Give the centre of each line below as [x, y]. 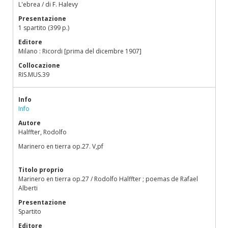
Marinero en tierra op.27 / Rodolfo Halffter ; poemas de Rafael [108, 179]
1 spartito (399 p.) [44, 28]
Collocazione [39, 65]
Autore [30, 123]
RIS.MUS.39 [34, 75]
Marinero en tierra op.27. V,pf [61, 146]
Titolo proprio [41, 170]
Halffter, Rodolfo [42, 132]
